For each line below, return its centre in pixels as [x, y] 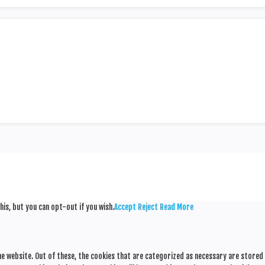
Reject [148, 207]
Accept [125, 207]
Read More [177, 207]
